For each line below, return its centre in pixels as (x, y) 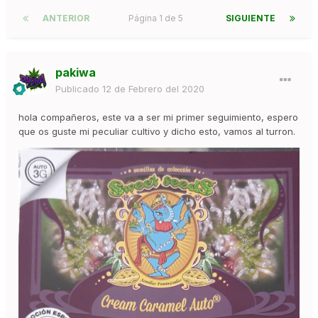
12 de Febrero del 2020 (153, 89)
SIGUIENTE (251, 18)
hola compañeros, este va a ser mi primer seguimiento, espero (158, 117)
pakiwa (76, 73)
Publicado (79, 89)
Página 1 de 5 (158, 18)
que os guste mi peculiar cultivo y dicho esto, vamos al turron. (157, 132)
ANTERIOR (66, 18)
